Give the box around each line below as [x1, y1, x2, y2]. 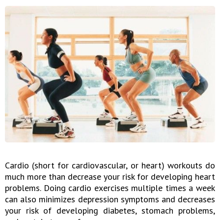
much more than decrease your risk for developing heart [5, 170, 215, 182]
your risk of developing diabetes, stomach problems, [5, 204, 215, 216]
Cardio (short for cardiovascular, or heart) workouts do [5, 159, 215, 171]
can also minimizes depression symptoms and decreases [5, 193, 215, 205]
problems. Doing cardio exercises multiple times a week [5, 182, 215, 193]
